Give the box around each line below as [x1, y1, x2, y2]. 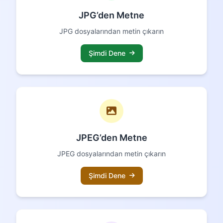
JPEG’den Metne [76, 132, 147, 143]
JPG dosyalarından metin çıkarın [59, 26, 164, 35]
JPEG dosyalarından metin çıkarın [57, 149, 166, 158]
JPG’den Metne [79, 9, 144, 20]
